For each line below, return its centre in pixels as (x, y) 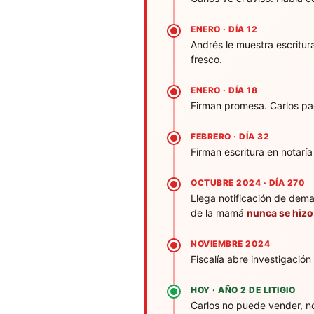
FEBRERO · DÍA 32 (230, 136)
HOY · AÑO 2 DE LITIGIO (243, 289)
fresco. (206, 59)
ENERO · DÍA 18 (224, 90)
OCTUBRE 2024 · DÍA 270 (248, 182)
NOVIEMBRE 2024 (230, 243)
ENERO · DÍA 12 (224, 29)
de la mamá (219, 212)
